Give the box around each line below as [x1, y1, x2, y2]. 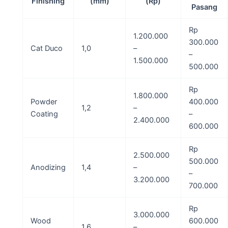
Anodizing [30, 162, 66, 172]
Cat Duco [30, 43, 63, 53]
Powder [30, 97, 57, 106]
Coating [30, 109, 58, 119]
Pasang [191, 2, 217, 12]
